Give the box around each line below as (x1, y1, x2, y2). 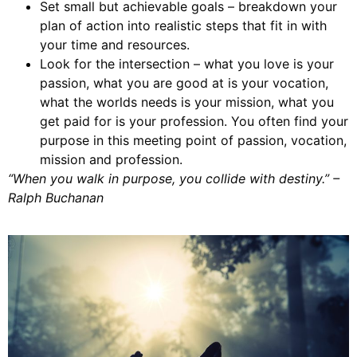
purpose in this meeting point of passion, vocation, (40, 132, 347, 149)
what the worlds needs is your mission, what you (40, 94, 334, 111)
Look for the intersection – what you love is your (40, 56, 334, 73)
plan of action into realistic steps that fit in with (40, 18, 327, 34)
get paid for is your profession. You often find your (40, 113, 348, 130)
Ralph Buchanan (8, 190, 104, 206)
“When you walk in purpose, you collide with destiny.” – (8, 171, 339, 187)
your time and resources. (40, 37, 190, 53)
